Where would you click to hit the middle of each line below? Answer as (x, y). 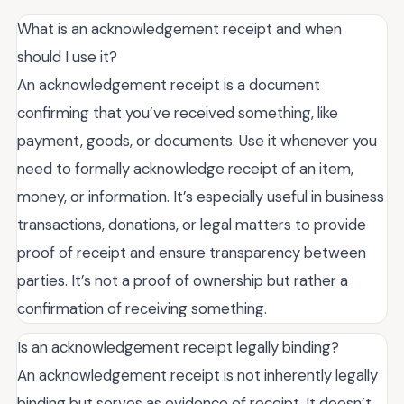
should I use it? (67, 57)
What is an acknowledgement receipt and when (179, 29)
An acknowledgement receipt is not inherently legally (197, 376)
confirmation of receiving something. (142, 309)
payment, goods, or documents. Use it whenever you (197, 141)
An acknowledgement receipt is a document (169, 85)
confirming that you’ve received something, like (178, 113)
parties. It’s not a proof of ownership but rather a (183, 281)
